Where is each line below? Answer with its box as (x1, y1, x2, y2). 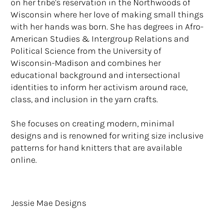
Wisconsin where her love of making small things (11, 9, 204, 20)
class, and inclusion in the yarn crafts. (11, 94, 158, 105)
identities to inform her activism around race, (11, 82, 188, 93)
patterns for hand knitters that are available (11, 142, 183, 154)
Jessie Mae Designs (11, 197, 86, 208)
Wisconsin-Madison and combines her (11, 58, 161, 69)
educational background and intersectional (11, 70, 181, 81)
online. (11, 155, 37, 166)
